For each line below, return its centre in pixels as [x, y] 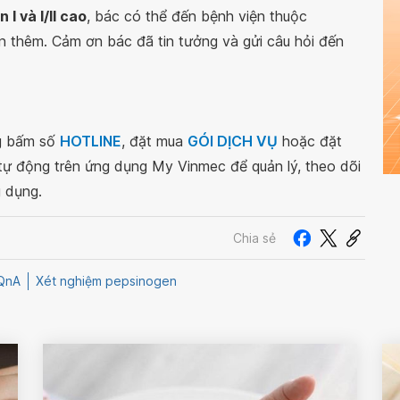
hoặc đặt [310, 141]
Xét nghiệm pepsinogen [106, 281]
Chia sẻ [254, 237]
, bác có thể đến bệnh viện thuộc [197, 16]
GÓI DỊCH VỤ [233, 141]
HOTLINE [91, 141]
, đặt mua [154, 141]
